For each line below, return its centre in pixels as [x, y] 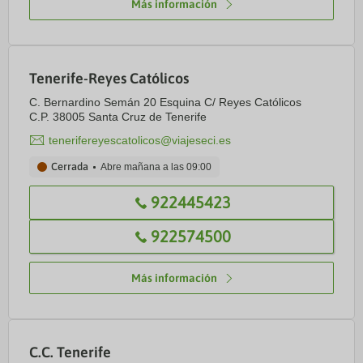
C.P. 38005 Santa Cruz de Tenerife [118, 117]
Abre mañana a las [143, 167]
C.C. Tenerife [70, 352]
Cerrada [70, 167]
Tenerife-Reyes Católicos [109, 78]
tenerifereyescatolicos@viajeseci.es [140, 140]
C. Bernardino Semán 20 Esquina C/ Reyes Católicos [165, 102]
